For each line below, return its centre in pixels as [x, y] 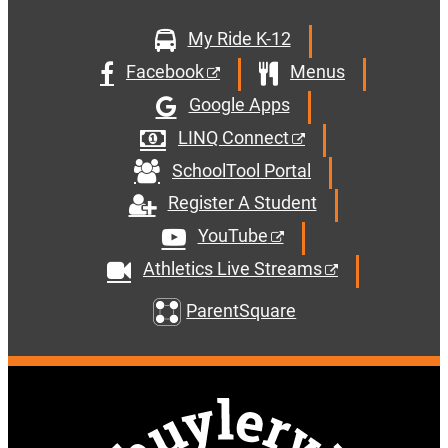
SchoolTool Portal [241, 170]
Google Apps [239, 104]
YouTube [232, 236]
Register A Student [242, 203]
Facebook [165, 71]
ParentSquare [241, 310]
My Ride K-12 [239, 39]
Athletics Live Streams [232, 269]
